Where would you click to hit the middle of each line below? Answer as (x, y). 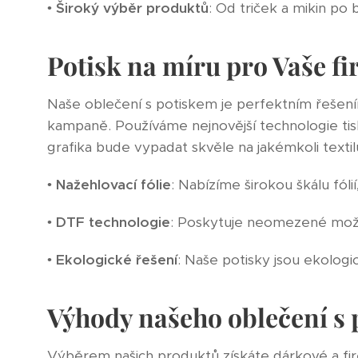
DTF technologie (113, 222)
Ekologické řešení (116, 259)
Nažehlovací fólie (113, 184)
